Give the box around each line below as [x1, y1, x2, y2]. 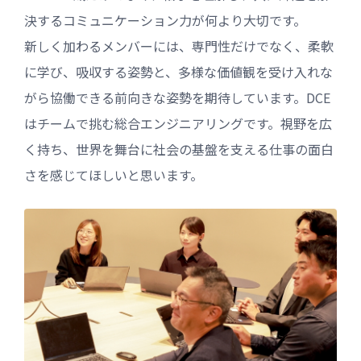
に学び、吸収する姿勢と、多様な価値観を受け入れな [24, 62, 333, 82]
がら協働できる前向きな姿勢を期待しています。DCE [24, 88, 330, 108]
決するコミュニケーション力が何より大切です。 [24, 10, 306, 31]
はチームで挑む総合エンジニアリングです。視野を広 [24, 114, 332, 134]
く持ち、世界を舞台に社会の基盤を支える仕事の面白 [24, 139, 334, 160]
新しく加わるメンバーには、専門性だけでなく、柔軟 [24, 36, 334, 56]
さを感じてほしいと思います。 [24, 165, 203, 185]
